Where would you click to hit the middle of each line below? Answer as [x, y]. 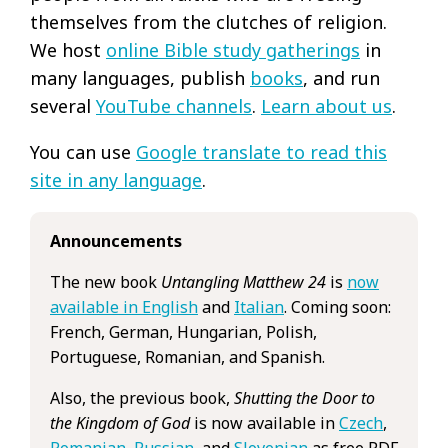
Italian [259, 306]
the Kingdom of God [120, 422]
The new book [105, 281]
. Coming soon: [337, 306]
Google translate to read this [261, 151]
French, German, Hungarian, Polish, [183, 331]
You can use [83, 151]
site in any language [116, 179]
